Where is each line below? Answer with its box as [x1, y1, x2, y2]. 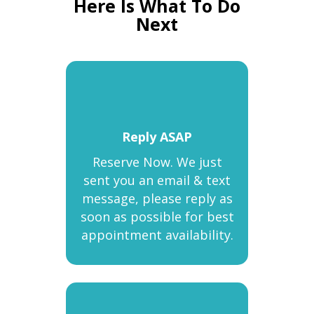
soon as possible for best [80, 208, 234, 225]
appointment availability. [81, 226, 233, 243]
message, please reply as [81, 190, 233, 207]
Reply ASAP [122, 128, 192, 145]
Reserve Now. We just [92, 153, 222, 170]
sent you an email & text [83, 172, 231, 189]
